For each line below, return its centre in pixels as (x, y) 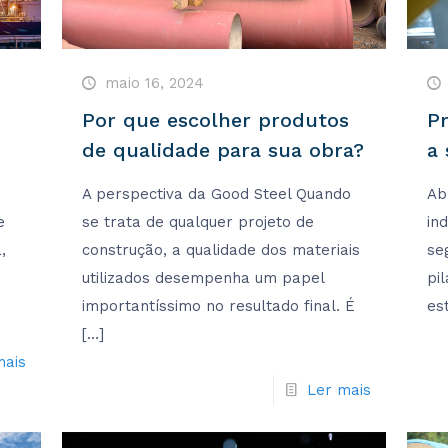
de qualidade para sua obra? (222, 150)
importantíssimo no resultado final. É (218, 306)
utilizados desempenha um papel (202, 278)
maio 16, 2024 (154, 83)
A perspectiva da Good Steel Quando (216, 194)
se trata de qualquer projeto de (197, 222)
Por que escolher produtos (215, 120)
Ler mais (339, 390)
